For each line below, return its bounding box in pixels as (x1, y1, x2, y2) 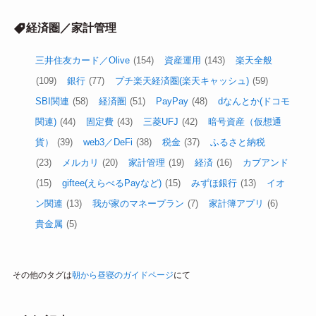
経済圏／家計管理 (26, 21, 117, 35)
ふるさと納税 (210, 137, 266, 148)
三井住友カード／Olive (35, 55, 130, 66)
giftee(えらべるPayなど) (62, 178, 162, 189)
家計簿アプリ (209, 198, 265, 209)
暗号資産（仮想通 (208, 116, 282, 128)
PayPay (156, 96, 189, 107)
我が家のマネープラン (92, 198, 185, 209)
